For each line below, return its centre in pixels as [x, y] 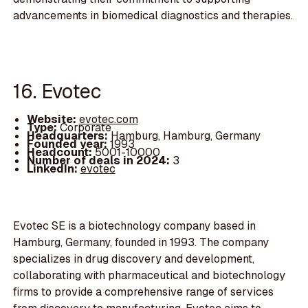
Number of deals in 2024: [99, 161]
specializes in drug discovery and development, [134, 259]
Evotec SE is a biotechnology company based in [135, 226]
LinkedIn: [53, 169]
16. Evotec [57, 91]
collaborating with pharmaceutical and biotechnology [150, 276]
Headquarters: [68, 136]
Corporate [85, 128]
